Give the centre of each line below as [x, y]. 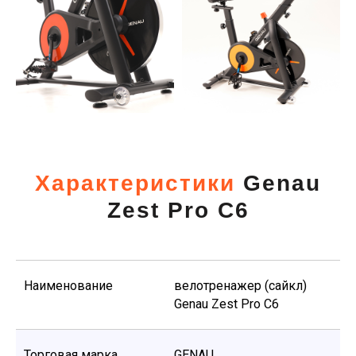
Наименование [68, 286]
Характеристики [135, 183]
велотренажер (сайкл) [240, 286]
